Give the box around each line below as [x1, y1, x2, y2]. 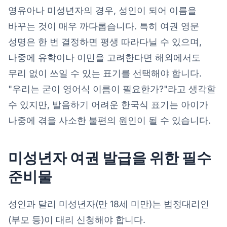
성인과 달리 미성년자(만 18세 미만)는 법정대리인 [8, 198, 209, 209]
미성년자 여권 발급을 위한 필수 [8, 148, 211, 167]
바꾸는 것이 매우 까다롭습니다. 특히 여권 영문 [8, 20, 199, 31]
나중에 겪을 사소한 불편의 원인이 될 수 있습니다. [8, 115, 211, 126]
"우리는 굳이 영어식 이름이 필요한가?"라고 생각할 [8, 83, 216, 94]
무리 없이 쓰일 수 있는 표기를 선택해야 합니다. [8, 67, 202, 79]
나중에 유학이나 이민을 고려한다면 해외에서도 [8, 52, 201, 63]
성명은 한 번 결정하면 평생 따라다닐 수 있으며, [8, 36, 202, 47]
